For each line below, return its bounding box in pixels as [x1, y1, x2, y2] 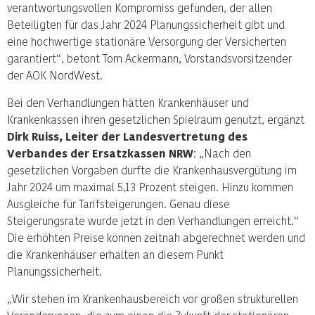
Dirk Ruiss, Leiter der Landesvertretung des [7, 129, 247, 143]
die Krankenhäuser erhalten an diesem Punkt [7, 247, 224, 261]
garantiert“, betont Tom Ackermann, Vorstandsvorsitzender [7, 51, 292, 65]
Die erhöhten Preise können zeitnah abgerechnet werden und [7, 231, 305, 244]
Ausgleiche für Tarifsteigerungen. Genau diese [7, 197, 230, 210]
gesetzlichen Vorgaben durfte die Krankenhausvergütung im [7, 163, 297, 176]
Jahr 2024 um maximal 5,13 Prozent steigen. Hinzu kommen [7, 180, 293, 193]
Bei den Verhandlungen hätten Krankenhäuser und [7, 96, 249, 109]
